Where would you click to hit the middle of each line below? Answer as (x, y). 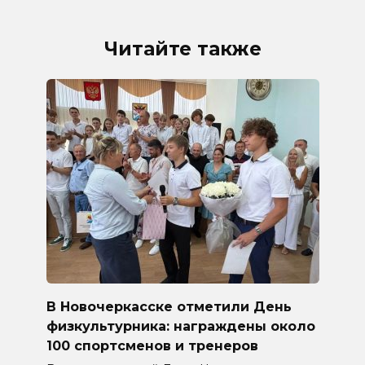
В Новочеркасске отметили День (169, 306)
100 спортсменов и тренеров (152, 345)
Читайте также (182, 49)
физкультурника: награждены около (180, 326)
